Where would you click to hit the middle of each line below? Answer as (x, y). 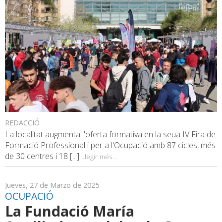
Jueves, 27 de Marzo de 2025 (52, 185)
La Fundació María (70, 211)
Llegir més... (99, 157)
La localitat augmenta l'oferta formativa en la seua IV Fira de (110, 135)
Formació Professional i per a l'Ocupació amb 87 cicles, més (110, 145)
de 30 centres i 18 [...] (43, 156)
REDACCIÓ (22, 123)
